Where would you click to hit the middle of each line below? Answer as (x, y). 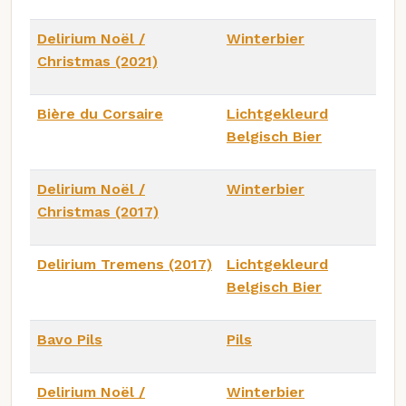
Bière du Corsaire (100, 113)
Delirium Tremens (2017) (125, 264)
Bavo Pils (70, 339)
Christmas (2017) (98, 211)
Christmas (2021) (97, 61)
